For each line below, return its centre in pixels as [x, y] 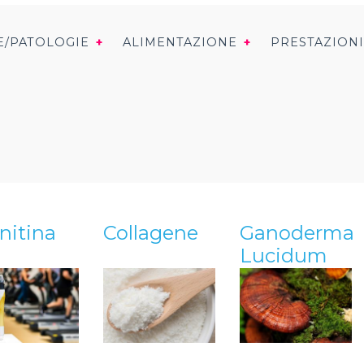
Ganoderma [297, 233]
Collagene [151, 233]
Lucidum [284, 256]
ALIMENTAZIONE [180, 43]
